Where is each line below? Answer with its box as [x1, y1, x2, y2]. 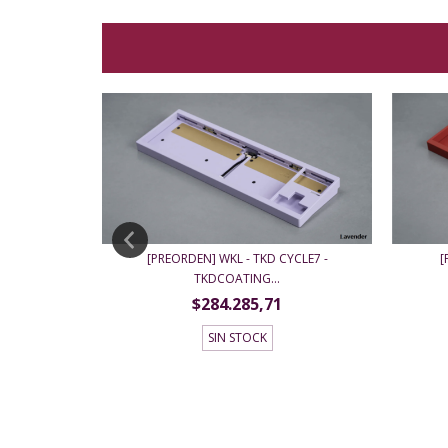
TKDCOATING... [194, 270, 280, 288]
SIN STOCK [207, 329, 267, 347]
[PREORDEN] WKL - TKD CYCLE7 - [146, 250, 328, 268]
